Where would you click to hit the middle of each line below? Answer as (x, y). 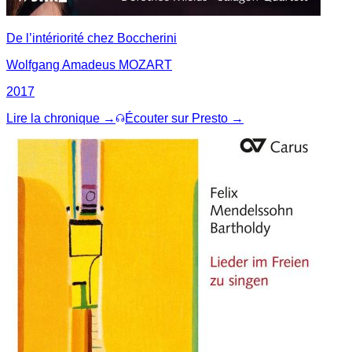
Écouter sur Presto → (184, 118)
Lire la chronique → (61, 118)
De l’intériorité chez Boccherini (92, 38)
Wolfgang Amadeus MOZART (89, 64)
